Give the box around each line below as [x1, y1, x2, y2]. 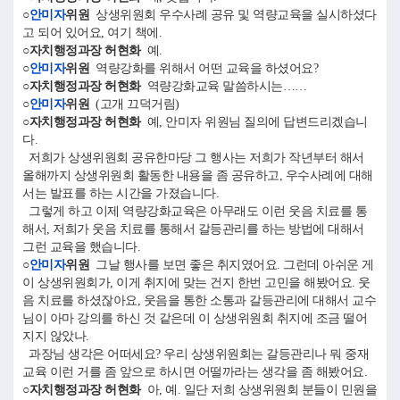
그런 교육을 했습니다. [22, 240, 146, 254]
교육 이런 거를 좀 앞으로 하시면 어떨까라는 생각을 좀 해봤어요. [22, 365, 373, 379]
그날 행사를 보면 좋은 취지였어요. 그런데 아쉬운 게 [89, 258, 374, 271]
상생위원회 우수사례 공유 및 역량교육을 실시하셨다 [89, 8, 377, 21]
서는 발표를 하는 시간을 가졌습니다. [22, 187, 225, 200]
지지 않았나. [22, 329, 89, 343]
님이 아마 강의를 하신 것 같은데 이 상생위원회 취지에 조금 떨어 [22, 312, 367, 325]
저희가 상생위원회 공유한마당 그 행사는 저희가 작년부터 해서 [22, 151, 364, 164]
